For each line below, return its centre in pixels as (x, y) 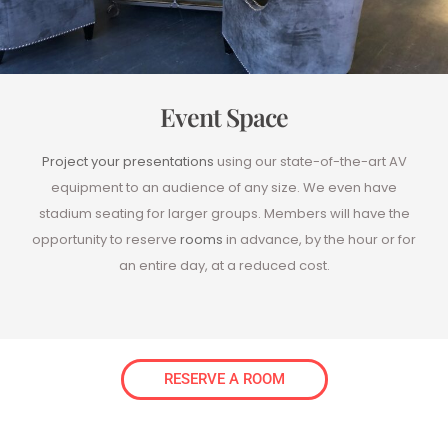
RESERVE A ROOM (224, 379)
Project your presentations (127, 162)
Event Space (224, 117)
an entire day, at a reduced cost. (224, 266)
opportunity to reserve (106, 240)
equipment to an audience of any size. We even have (224, 188)
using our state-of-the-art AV (310, 162)
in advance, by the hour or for (319, 240)
